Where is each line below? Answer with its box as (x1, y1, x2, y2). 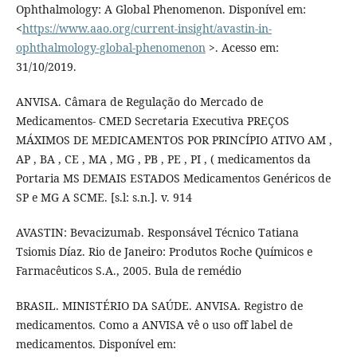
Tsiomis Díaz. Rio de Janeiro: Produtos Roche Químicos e (15, 244, 312, 260)
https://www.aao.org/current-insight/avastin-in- (22, 21, 272, 37)
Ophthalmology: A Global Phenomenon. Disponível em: (15, 2, 306, 18)
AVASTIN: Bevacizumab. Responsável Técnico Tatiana (15, 225, 299, 241)
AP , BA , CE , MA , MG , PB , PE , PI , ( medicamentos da (15, 151, 311, 167)
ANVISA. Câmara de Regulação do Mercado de (15, 94, 263, 110)
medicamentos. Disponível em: (15, 336, 176, 352)
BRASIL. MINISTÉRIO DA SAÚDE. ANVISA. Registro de (15, 298, 303, 314)
